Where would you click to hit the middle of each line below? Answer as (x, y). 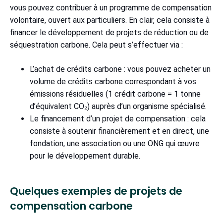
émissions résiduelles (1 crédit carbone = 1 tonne (115, 94)
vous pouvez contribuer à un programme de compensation (111, 7)
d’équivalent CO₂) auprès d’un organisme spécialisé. (118, 106)
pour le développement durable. (87, 156)
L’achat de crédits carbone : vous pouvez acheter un (120, 69)
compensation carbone (74, 206)
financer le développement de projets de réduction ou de (109, 32)
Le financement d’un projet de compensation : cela (118, 118)
